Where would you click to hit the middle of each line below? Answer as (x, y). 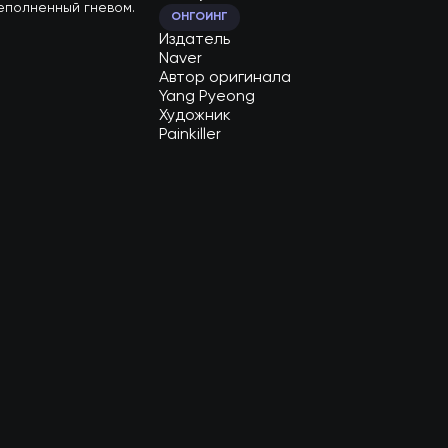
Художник (195, 116)
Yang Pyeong (207, 97)
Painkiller (190, 135)
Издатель (195, 40)
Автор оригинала (225, 78)
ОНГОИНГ (200, 17)
